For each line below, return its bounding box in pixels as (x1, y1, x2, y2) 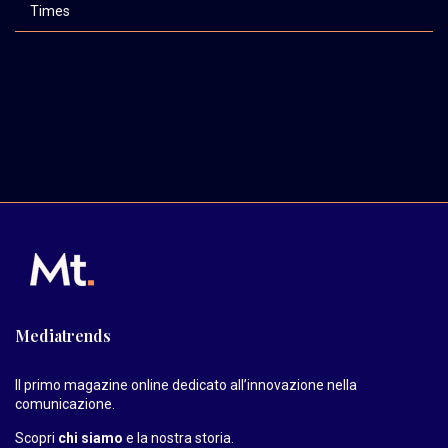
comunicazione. (15, 395, 115, 412)
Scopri (15, 429, 58, 446)
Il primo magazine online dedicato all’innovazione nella (15, 376, 357, 393)
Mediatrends (15, 324, 111, 346)
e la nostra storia (123, 429, 231, 446)
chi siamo (58, 429, 123, 446)
